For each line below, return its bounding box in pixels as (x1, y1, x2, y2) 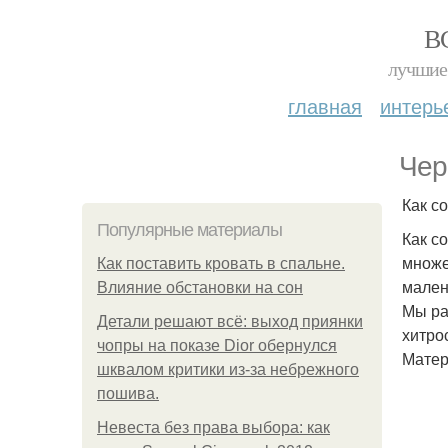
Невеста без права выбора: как (97, 419, 330, 436)
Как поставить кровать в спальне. (97, 255, 345, 272)
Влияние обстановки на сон (97, 279, 303, 296)
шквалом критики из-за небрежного (97, 361, 359, 378)
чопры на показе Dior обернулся (97, 337, 337, 354)
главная (288, 91, 362, 120)
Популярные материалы (97, 220, 282, 240)
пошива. (97, 385, 159, 402)
